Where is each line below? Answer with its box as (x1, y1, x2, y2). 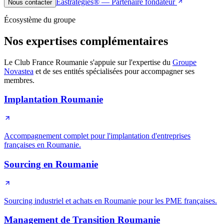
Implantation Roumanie (4, 94, 103, 105)
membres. (4, 75, 34, 84)
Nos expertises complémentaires (4, 34, 168, 47)
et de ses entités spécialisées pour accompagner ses (35, 66, 194, 75)
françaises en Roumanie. (4, 140, 81, 149)
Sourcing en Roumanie (4, 158, 98, 169)
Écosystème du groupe (4, 15, 75, 24)
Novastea (4, 66, 33, 75)
